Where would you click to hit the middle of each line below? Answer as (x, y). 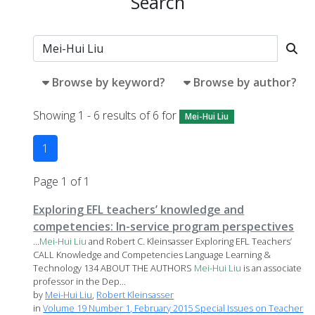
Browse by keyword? (109, 82)
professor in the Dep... (80, 282)
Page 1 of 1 (62, 182)
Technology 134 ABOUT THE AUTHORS (114, 268)
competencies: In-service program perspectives (164, 227)
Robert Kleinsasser (135, 295)
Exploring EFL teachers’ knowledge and (139, 210)
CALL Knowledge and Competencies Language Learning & (152, 255)
